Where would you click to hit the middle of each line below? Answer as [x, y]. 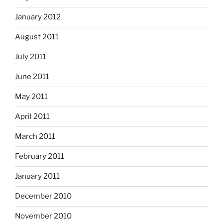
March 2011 [35, 137]
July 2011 [31, 57]
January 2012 [38, 17]
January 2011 [37, 176]
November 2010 [43, 216]
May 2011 [31, 97]
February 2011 [40, 157]
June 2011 [32, 77]
